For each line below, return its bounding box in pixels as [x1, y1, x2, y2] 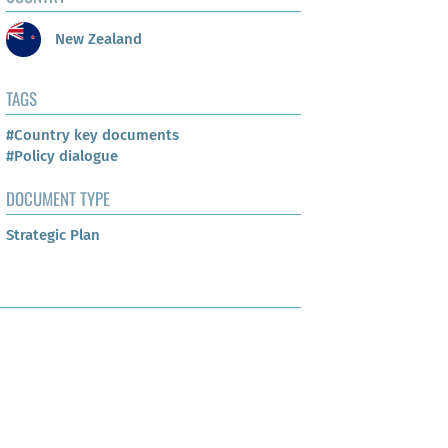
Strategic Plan [6, 226, 100, 245]
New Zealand [51, 29, 142, 48]
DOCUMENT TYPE [6, 186, 110, 212]
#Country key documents [6, 126, 179, 145]
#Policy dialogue [6, 147, 118, 166]
